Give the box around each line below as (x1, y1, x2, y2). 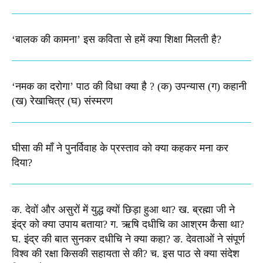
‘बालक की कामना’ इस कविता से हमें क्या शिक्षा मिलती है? (12, 33, 221, 45)
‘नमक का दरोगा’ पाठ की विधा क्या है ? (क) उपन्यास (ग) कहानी (12, 80, 247, 92)
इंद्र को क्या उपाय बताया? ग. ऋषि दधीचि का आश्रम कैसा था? (12, 218, 244, 230)
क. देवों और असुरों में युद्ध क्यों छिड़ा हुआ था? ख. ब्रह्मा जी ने (12, 203, 235, 215)
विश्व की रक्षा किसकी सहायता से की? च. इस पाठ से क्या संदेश (12, 247, 240, 259)
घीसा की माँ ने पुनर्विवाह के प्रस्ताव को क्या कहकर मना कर (12, 141, 228, 154)
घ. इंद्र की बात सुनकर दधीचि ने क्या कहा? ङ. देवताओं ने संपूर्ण (12, 232, 245, 245)
